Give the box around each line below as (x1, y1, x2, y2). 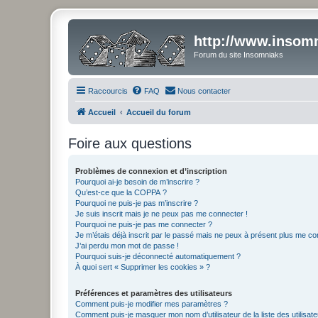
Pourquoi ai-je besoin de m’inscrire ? (75, 177, 199, 186)
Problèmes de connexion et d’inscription (75, 166, 227, 175)
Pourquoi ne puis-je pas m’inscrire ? (75, 198, 198, 207)
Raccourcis (88, 86, 128, 95)
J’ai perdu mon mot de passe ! (75, 241, 179, 250)
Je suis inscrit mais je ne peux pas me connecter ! (75, 209, 248, 218)
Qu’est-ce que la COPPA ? (75, 187, 167, 197)
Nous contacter (177, 86, 231, 95)
